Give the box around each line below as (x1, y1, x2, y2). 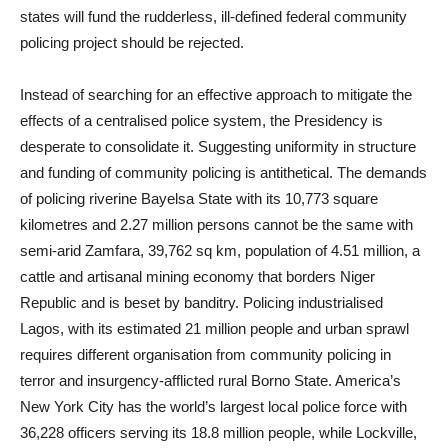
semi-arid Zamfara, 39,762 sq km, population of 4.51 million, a (20, 242, 420, 259)
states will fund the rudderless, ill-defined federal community (20, 8, 407, 25)
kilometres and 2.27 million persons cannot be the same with (20, 216, 413, 233)
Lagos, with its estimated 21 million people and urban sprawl (20, 320, 409, 337)
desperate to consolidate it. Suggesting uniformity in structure (20, 138, 416, 155)
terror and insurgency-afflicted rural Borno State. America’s (20, 372, 401, 389)
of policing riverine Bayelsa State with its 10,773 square (20, 190, 378, 207)
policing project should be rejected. (20, 34, 244, 51)
